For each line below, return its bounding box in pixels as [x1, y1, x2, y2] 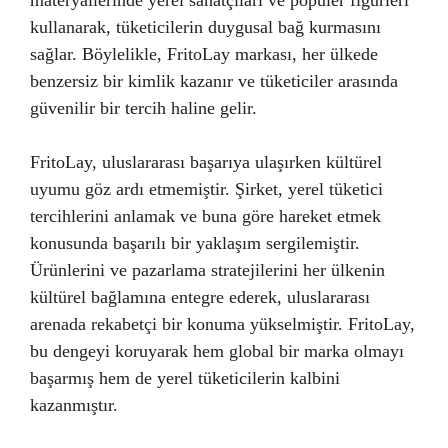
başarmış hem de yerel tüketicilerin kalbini [30, 368, 340, 388]
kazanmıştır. [30, 395, 118, 415]
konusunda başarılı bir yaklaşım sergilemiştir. [30, 233, 360, 253]
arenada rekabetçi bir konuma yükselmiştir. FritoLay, [30, 314, 415, 334]
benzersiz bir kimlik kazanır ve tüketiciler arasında [30, 71, 398, 91]
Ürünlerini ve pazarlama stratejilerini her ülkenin [30, 260, 385, 280]
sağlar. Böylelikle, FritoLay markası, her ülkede [30, 44, 378, 64]
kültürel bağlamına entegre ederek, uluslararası [30, 287, 370, 307]
